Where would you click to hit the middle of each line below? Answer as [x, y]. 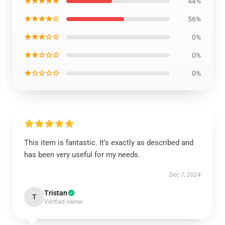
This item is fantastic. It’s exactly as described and [109, 143]
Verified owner [64, 202]
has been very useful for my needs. [82, 155]
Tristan [56, 193]
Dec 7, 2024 [185, 175]
